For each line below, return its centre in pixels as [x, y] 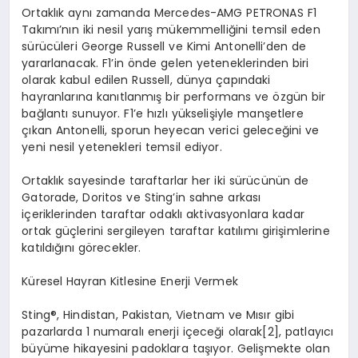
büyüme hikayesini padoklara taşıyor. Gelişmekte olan [176, 348]
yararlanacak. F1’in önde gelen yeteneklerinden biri [165, 63]
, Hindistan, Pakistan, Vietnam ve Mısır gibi [176, 314]
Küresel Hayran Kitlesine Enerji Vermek [130, 281]
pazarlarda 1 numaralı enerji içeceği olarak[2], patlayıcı [178, 331]
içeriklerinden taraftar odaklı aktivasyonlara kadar [163, 214]
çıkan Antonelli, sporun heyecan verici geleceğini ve [171, 130]
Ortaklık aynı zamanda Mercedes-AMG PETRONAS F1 [169, 12]
